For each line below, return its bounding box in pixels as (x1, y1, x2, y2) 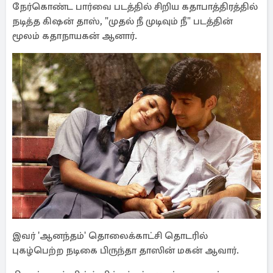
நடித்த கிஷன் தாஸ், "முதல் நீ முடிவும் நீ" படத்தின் (12, 15, 233, 27)
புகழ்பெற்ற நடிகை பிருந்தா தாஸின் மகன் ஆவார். (12, 244, 241, 257)
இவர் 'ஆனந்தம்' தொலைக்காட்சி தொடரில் (12, 230, 208, 242)
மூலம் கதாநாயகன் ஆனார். (12, 30, 140, 42)
